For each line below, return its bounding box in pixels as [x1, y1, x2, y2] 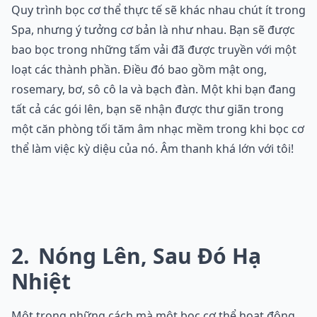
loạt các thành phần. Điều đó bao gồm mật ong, [11, 62, 267, 78]
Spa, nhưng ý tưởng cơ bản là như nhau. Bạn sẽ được [11, 22, 295, 38]
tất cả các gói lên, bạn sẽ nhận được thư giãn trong [11, 101, 284, 117]
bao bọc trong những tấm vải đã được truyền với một [11, 42, 296, 58]
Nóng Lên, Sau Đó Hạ [33, 241, 261, 271]
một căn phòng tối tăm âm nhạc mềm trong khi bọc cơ [11, 121, 304, 137]
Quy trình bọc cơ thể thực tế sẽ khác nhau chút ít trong [11, 2, 306, 18]
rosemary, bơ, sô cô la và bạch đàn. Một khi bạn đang [11, 81, 296, 98]
